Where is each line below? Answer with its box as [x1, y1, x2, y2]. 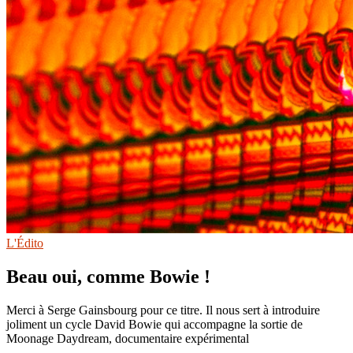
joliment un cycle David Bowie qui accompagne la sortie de [6, 317, 303, 331]
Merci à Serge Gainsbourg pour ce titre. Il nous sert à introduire [6, 303, 320, 317]
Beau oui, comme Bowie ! [6, 266, 210, 287]
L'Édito [6, 236, 43, 250]
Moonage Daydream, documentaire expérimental [6, 331, 249, 345]
